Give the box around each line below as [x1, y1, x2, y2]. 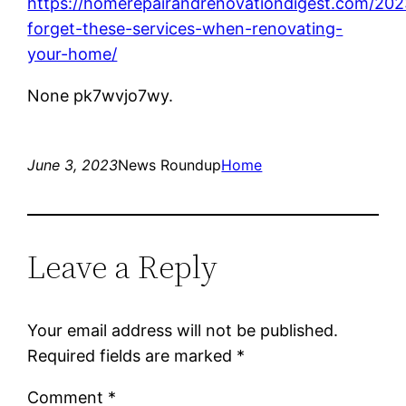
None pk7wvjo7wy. [27, 85, 174, 105]
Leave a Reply [27, 244, 218, 289]
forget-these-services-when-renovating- [27, 18, 343, 38]
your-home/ [27, 43, 118, 63]
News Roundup [118, 155, 222, 174]
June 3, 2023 [27, 155, 119, 174]
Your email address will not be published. [27, 320, 339, 340]
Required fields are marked [27, 345, 237, 365]
